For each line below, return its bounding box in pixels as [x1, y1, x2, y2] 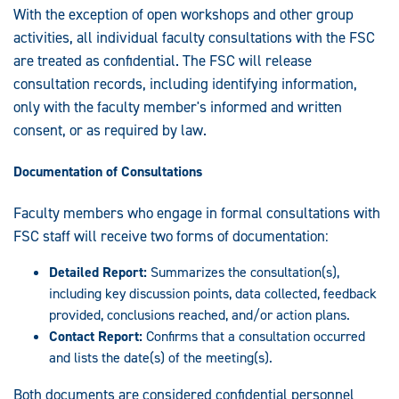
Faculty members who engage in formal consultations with [13, 202, 380, 223]
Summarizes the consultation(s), [147, 262, 339, 281]
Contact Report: [49, 326, 142, 346]
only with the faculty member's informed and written [13, 97, 342, 118]
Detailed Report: [49, 262, 147, 281]
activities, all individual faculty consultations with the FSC [13, 28, 375, 48]
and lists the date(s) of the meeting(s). [49, 347, 273, 367]
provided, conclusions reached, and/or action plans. [49, 305, 350, 324]
